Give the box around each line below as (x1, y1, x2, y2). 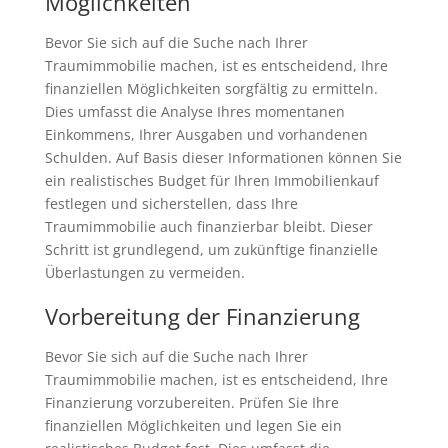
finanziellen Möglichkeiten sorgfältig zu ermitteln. (44, 79, 378, 98)
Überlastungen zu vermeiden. (44, 263, 245, 282)
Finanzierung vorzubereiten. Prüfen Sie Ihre (44, 393, 339, 412)
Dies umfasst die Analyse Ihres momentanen (44, 102, 345, 121)
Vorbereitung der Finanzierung (44, 301, 360, 331)
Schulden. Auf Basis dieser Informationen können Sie (44, 148, 402, 167)
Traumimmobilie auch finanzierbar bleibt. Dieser (44, 217, 373, 236)
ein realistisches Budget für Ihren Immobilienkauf (44, 171, 379, 190)
